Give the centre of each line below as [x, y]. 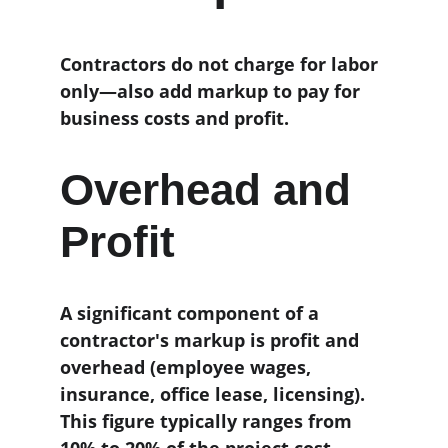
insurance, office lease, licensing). [215, 394]
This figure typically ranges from [208, 421]
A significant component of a [192, 313]
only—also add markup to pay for [212, 91]
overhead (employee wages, [188, 367]
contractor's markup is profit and [212, 340]
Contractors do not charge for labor [221, 64]
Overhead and [211, 189]
